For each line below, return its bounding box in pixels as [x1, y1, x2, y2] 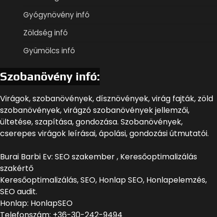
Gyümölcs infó [23, 45, 75, 56]
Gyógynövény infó [23, 9, 90, 20]
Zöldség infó [23, 27, 68, 38]
